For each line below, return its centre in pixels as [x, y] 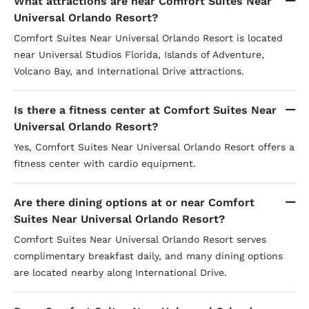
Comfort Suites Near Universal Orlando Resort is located [148, 38]
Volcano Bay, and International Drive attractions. [129, 71]
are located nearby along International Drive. [120, 272]
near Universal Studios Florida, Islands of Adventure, [139, 54]
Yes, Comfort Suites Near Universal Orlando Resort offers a [154, 147]
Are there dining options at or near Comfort [134, 202]
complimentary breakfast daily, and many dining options [148, 256]
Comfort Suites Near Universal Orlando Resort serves [140, 239]
